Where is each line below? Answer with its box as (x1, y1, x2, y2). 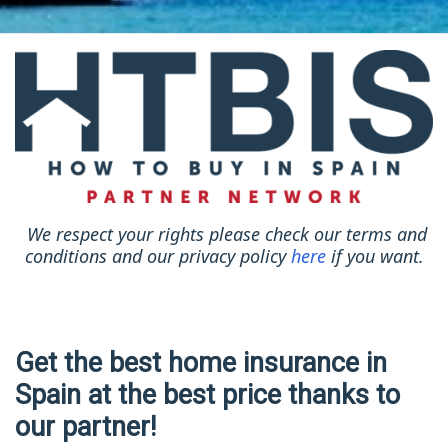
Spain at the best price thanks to (15, 379, 400, 412)
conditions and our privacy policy (24, 244, 291, 269)
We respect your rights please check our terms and (26, 222, 427, 247)
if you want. (325, 244, 424, 269)
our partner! (15, 411, 156, 444)
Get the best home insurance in (15, 347, 387, 380)
